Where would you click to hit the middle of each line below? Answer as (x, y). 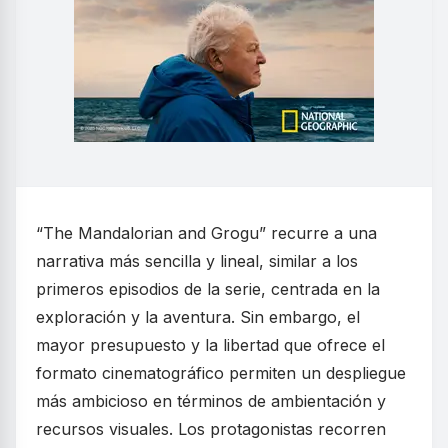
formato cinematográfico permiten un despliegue (221, 372)
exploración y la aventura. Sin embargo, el (198, 316)
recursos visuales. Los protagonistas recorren (211, 428)
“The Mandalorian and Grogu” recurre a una (206, 232)
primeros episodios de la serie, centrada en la (208, 288)
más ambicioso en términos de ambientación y (211, 400)
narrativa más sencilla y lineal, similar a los (197, 260)
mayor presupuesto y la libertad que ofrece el (210, 344)
